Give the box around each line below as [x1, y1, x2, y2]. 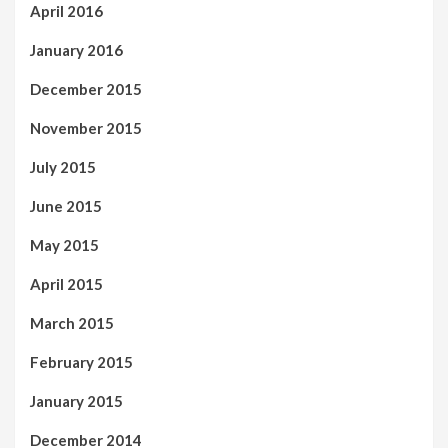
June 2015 [30, 196, 102, 215]
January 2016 [30, 40, 123, 59]
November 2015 [30, 118, 142, 137]
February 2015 [30, 352, 133, 371]
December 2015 [30, 79, 142, 98]
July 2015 [30, 157, 96, 176]
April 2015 [30, 274, 103, 293]
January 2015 [30, 391, 123, 410]
